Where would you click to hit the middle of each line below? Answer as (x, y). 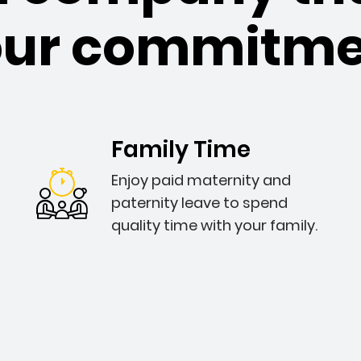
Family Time (181, 149)
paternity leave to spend (199, 203)
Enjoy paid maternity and (201, 180)
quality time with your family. (214, 225)
